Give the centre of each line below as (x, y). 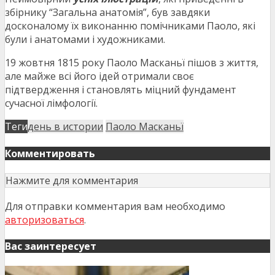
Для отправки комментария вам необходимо (115, 206)
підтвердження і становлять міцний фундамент (121, 90)
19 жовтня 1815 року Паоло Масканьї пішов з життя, (132, 63)
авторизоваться (45, 219)
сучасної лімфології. (51, 103)
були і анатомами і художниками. (85, 40)
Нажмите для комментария (72, 180)
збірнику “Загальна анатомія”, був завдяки (107, 13)
